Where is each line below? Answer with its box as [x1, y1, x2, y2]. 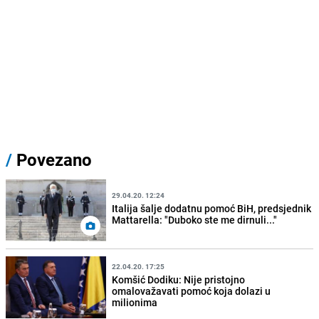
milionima [112, 295, 158, 309]
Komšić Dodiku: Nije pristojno [112, 272, 246, 286]
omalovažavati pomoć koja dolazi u [112, 283, 271, 298]
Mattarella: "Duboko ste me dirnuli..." [112, 212, 278, 226]
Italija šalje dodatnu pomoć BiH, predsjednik [112, 201, 312, 215]
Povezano [12, 148, 92, 172]
